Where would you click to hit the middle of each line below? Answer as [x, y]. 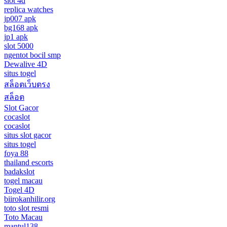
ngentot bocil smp [32, 55]
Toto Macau [23, 217]
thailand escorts [29, 162]
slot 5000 [19, 46]
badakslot [19, 171]
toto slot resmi [26, 208]
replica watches [29, 9]
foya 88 [16, 153]
